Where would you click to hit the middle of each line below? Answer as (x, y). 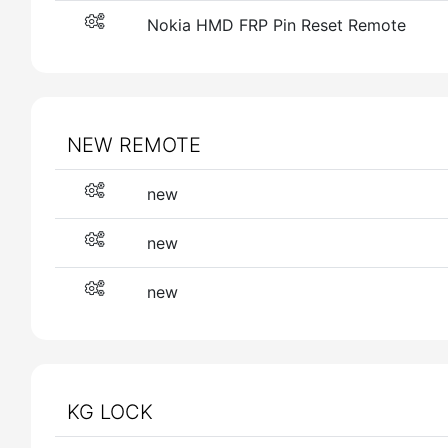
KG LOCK (110, 412)
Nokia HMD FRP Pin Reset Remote (276, 25)
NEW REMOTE (134, 145)
